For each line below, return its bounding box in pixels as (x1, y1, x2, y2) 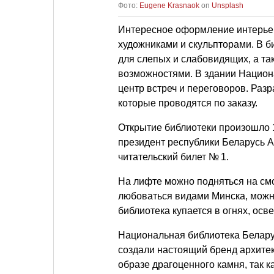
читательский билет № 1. (118, 152, 229, 163)
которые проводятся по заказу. (118, 98, 257, 109)
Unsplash (212, 1, 243, 10)
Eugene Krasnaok (139, 1, 199, 10)
